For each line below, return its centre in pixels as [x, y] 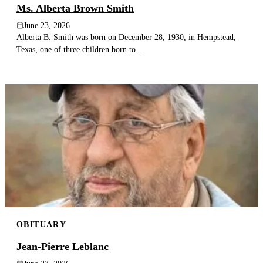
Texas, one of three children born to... [80, 49]
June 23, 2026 [47, 25]
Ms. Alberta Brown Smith [75, 8]
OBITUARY [42, 224]
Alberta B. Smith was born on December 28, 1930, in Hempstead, [126, 37]
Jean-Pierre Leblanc [63, 246]
